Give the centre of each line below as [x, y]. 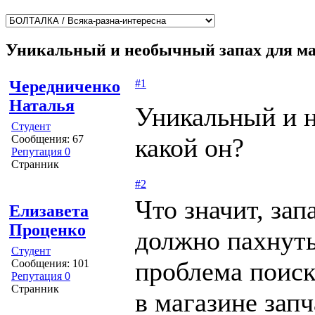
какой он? [189, 147]
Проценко [47, 230]
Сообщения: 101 [50, 263]
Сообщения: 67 [47, 139]
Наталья [42, 105]
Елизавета [49, 211]
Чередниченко [65, 86]
